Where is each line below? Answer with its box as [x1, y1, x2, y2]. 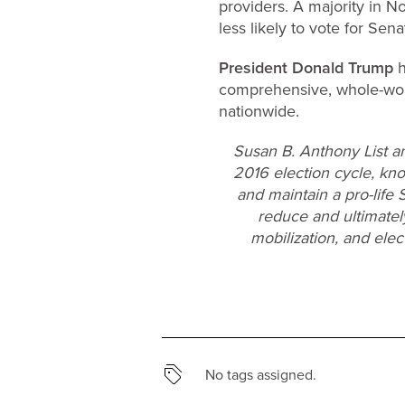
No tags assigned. [205, 364, 316, 384]
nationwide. [219, 99, 299, 122]
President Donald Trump [219, 56, 393, 79]
